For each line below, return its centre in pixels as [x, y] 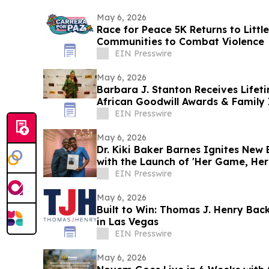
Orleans [115, 173]
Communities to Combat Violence [180, 41]
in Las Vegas [127, 221]
